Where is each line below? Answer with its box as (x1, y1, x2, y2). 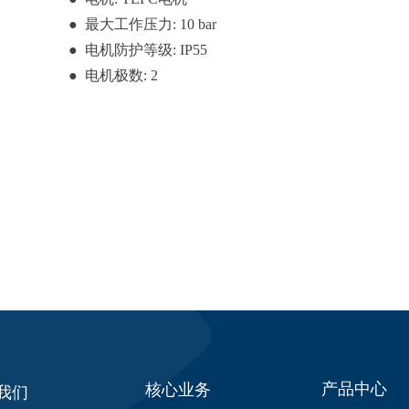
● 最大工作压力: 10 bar (68, 16, 216, 32)
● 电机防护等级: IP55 (68, 42, 207, 58)
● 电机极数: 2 (68, 68, 158, 83)
